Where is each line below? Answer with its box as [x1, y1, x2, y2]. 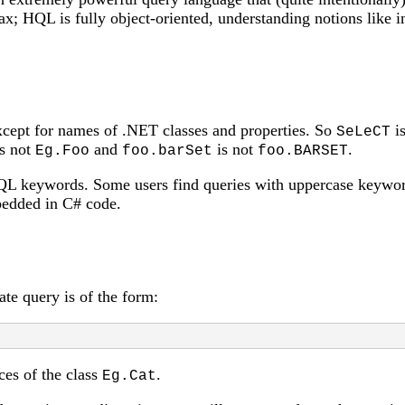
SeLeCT [336, 123, 391, 140]
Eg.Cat [102, 367, 156, 384]
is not [212, 139, 258, 158]
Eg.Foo [35, 142, 89, 159]
